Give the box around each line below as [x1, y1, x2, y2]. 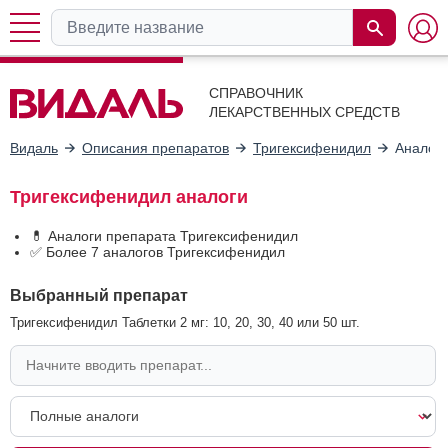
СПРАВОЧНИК [209, 85, 303, 101]
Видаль [10, 139, 58, 156]
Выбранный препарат [10, 285, 188, 304]
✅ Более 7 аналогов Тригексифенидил [30, 243, 285, 260]
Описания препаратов [82, 139, 229, 156]
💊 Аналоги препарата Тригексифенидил [30, 227, 298, 244]
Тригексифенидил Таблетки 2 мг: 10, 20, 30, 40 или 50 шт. [10, 314, 360, 330]
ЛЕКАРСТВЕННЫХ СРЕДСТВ [209, 104, 400, 120]
